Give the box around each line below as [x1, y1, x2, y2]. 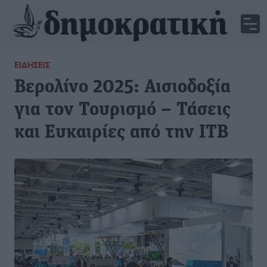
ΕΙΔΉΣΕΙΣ [14, 59, 50, 71]
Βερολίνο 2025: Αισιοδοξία [14, 78, 231, 97]
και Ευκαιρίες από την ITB [14, 123, 228, 142]
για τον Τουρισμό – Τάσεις [14, 101, 231, 120]
